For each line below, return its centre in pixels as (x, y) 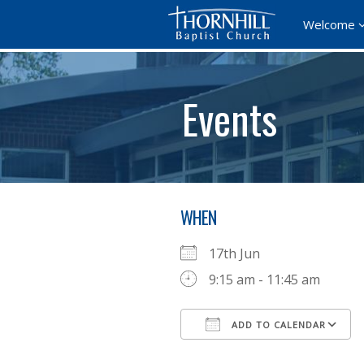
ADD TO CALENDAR (277, 325)
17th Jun (241, 253)
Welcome (329, 24)
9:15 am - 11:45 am (264, 279)
